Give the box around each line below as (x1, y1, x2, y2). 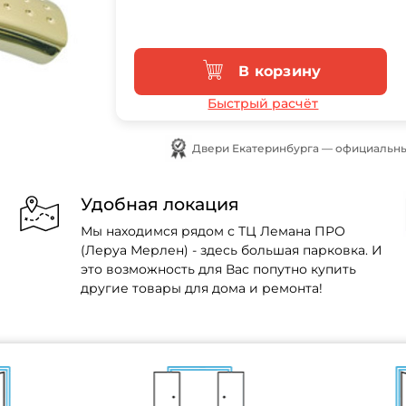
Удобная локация (81, 193, 240, 216)
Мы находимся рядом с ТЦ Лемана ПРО (81, 223, 346, 240)
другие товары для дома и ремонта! (81, 280, 324, 297)
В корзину (237, 62, 322, 80)
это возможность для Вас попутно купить (81, 261, 357, 278)
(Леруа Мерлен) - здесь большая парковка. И (81, 242, 383, 259)
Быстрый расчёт (208, 95, 319, 112)
